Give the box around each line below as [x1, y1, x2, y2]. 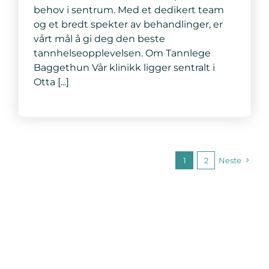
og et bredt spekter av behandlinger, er [33, 18, 223, 30]
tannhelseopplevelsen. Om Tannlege [33, 47, 211, 59]
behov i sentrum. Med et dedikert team [33, 4, 224, 16]
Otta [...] [33, 76, 69, 88]
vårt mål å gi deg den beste [33, 32, 165, 44]
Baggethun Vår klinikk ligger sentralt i [33, 61, 215, 73]
